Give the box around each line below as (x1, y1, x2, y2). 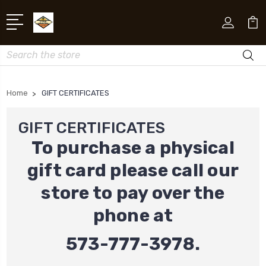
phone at (93, 204, 173, 226)
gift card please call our (27, 159, 239, 181)
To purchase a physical (31, 137, 235, 159)
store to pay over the (41, 182, 225, 204)
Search (7, 46, 34, 56)
